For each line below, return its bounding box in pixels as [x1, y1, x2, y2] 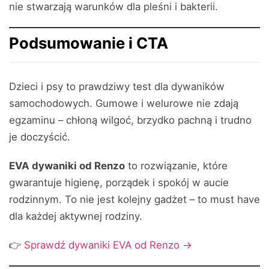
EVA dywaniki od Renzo [9, 160, 125, 172]
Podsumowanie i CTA [9, 34, 168, 52]
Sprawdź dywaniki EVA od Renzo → [24, 239, 192, 251]
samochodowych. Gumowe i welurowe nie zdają [9, 97, 238, 109]
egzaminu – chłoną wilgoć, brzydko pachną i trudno [9, 114, 252, 126]
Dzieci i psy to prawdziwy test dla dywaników [9, 80, 225, 92]
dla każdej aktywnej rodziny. [9, 210, 142, 222]
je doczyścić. [9, 131, 70, 143]
